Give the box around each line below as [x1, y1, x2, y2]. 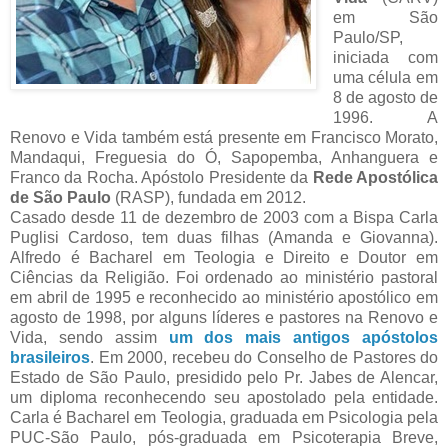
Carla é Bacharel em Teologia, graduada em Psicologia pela [10, 409, 438, 427]
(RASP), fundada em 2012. [111, 189, 306, 207]
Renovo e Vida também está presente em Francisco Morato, [10, 129, 438, 147]
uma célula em [332, 69, 438, 87]
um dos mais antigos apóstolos [168, 329, 439, 347]
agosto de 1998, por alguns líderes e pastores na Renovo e [10, 309, 438, 327]
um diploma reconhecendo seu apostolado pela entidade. [10, 389, 438, 407]
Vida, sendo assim [10, 329, 169, 347]
